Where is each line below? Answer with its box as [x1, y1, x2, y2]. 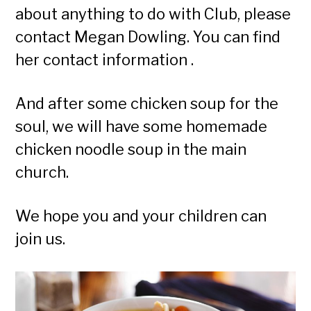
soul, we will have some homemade [15, 117, 268, 135]
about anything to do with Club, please [15, 5, 292, 23]
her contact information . [15, 51, 194, 69]
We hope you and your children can [15, 207, 267, 225]
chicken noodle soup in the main [15, 140, 247, 158]
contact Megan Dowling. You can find [15, 28, 281, 46]
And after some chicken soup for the [15, 94, 279, 112]
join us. [15, 230, 66, 248]
